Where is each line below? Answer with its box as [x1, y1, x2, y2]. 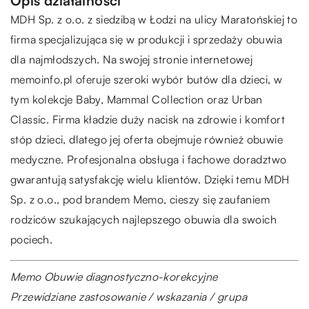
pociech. [10, 232, 53, 246]
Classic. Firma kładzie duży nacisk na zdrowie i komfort [10, 112, 285, 126]
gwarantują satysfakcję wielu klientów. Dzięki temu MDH [10, 172, 290, 186]
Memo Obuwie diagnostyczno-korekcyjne [10, 269, 218, 283]
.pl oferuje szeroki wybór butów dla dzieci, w [60, 72, 283, 86]
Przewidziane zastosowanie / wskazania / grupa [10, 289, 247, 303]
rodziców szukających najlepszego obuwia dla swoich [10, 212, 277, 226]
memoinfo [10, 72, 61, 86]
